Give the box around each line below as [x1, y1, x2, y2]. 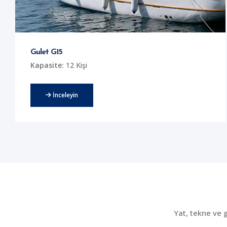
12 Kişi [64, 60, 87, 70]
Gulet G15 [30, 48, 63, 57]
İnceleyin [51, 91, 78, 100]
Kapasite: [30, 60, 64, 70]
